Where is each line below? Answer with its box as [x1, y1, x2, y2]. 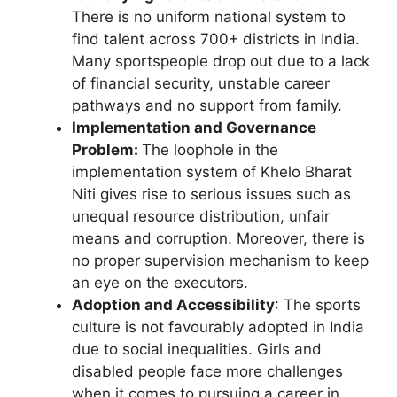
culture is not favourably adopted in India [72, 317, 364, 336]
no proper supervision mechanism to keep [72, 251, 369, 269]
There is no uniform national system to [72, 7, 346, 26]
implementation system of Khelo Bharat [72, 162, 352, 181]
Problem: [72, 140, 142, 159]
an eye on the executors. [72, 273, 248, 292]
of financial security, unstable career [72, 74, 330, 92]
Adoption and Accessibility [72, 295, 275, 314]
